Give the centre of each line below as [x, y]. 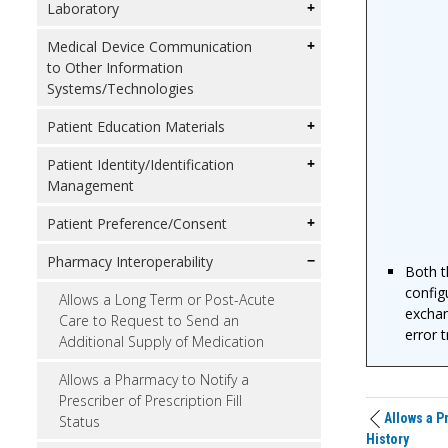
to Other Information [115, 67]
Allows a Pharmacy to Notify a [154, 379]
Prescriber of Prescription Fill [150, 400]
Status [79, 421]
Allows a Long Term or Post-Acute [167, 299]
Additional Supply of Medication [161, 341]
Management [90, 185]
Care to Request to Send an [149, 320]
